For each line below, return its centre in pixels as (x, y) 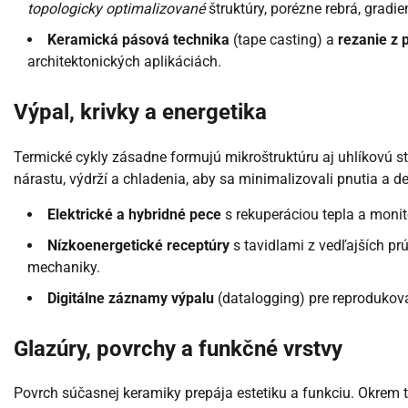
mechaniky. (64, 267)
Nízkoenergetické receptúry (138, 245)
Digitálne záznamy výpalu (131, 298)
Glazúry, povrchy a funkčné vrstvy (178, 348)
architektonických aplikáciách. (124, 61)
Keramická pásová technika (138, 39)
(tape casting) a (284, 39)
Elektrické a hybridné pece (134, 214)
